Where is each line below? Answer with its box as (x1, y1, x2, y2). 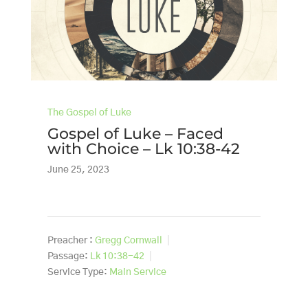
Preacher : (47, 235, 93, 245)
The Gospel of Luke (47, 107, 131, 118)
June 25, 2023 (47, 164, 109, 175)
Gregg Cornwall (94, 235, 162, 245)
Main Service (109, 267, 166, 278)
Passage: (47, 252, 88, 262)
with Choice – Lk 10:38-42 (47, 139, 240, 158)
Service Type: (47, 267, 107, 278)
